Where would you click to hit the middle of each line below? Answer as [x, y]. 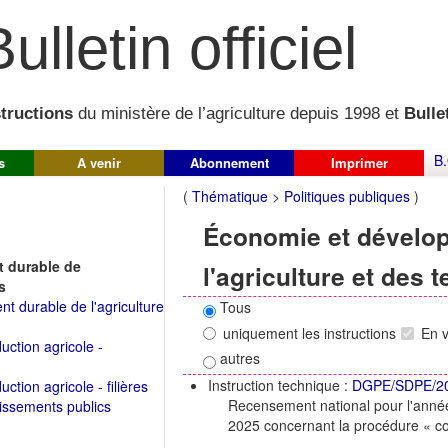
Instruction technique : [280, 384]
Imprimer [359, 162]
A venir [99, 162]
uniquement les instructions [309, 332]
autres [238, 357]
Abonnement [229, 162]
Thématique [230, 196]
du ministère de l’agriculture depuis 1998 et [238, 114]
